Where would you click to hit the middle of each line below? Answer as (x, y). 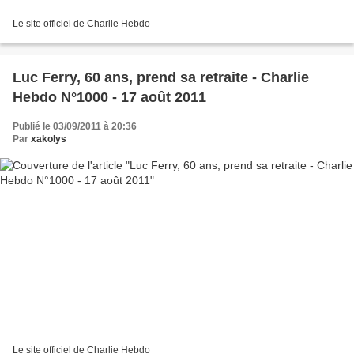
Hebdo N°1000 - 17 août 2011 (109, 97)
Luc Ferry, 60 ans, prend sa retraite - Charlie (161, 77)
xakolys (49, 139)
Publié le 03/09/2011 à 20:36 (75, 126)
